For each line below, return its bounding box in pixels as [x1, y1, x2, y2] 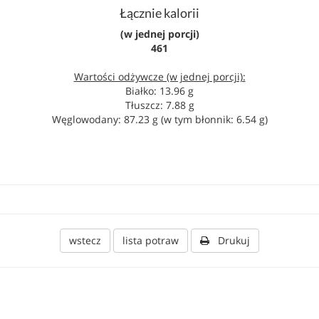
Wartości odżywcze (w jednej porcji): [73, 70, 246, 83]
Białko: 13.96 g [125, 84, 194, 98]
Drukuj [209, 234, 250, 247]
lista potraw [122, 234, 179, 247]
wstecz [69, 234, 101, 247]
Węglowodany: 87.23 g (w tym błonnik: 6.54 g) [51, 113, 268, 126]
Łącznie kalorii [120, 5, 199, 21]
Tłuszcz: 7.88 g [125, 98, 194, 112]
